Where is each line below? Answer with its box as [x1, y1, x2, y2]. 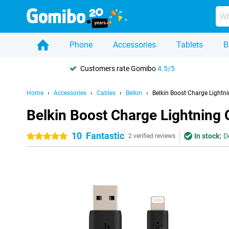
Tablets [176, 40, 203, 50]
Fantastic [86, 130, 124, 141]
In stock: [194, 132, 221, 140]
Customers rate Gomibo [80, 64, 157, 73]
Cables [97, 89, 116, 97]
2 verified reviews [128, 132, 175, 140]
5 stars [47, 132, 69, 141]
